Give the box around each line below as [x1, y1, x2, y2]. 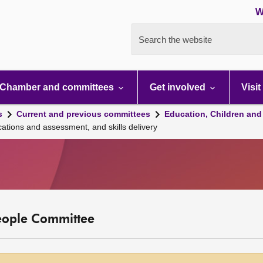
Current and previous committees [16, 109, 150, 119]
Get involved [150, 82, 208, 92]
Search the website [139, 35, 212, 45]
